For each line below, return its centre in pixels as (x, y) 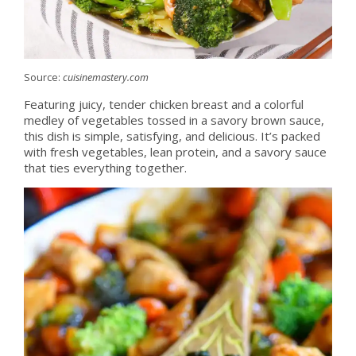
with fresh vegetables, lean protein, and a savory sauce (175, 151)
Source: (43, 77)
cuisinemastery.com (105, 77)
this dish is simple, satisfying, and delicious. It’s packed (172, 135)
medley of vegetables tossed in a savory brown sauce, (174, 120)
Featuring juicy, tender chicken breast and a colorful (163, 104)
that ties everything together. (105, 167)
